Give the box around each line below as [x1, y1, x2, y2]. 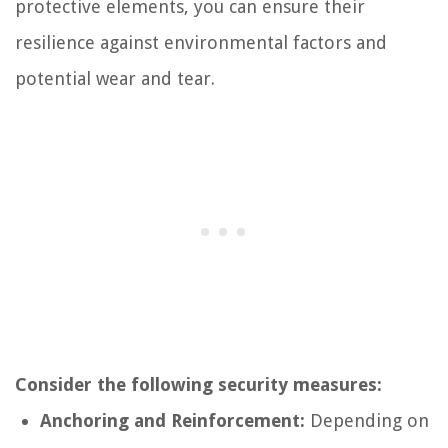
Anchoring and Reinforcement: [40, 409, 305, 431]
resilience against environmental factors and [15, 31, 387, 53]
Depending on [305, 409, 429, 431]
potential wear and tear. [15, 67, 215, 89]
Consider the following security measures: [15, 373, 382, 395]
